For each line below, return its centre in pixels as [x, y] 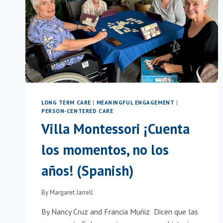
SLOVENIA [94, 20]
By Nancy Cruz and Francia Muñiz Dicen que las [120, 211]
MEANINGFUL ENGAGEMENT [135, 103]
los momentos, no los [105, 150]
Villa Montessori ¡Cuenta [115, 129]
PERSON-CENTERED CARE [77, 111]
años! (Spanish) [87, 171]
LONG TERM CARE [66, 103]
